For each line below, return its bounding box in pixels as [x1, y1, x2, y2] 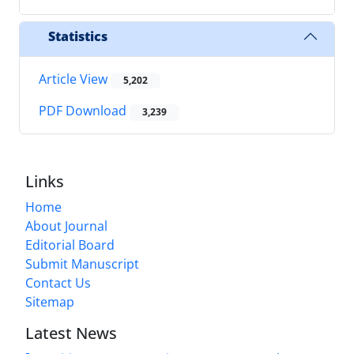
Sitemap [25, 292, 74, 311]
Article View [39, 70, 111, 88]
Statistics [48, 27, 107, 45]
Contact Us [25, 273, 91, 292]
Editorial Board [25, 235, 115, 254]
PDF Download [39, 102, 130, 120]
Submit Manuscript [25, 254, 139, 273]
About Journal [25, 217, 107, 235]
